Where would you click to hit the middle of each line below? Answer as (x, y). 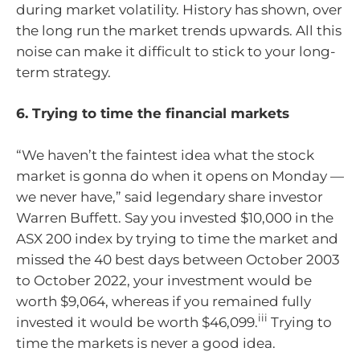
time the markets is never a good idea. (146, 343)
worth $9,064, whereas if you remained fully (164, 301)
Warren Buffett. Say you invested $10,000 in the (175, 217)
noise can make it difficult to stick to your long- (176, 51)
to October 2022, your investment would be (164, 280)
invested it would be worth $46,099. (137, 322)
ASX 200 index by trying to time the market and (177, 238)
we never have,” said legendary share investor (170, 196)
